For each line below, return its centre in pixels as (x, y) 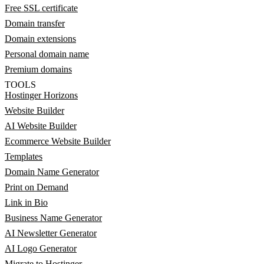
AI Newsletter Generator (51, 233)
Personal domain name (47, 54)
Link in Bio (26, 202)
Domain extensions (40, 38)
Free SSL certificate (41, 8)
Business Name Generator (53, 217)
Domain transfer (35, 23)
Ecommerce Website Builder (58, 141)
